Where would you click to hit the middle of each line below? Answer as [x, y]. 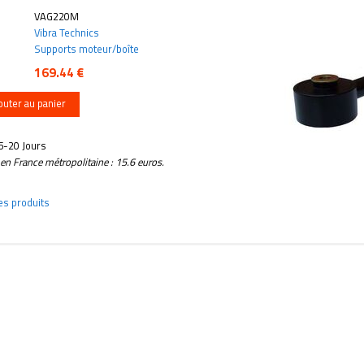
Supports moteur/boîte [87, 48]
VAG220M [56, 16]
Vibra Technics [67, 32]
